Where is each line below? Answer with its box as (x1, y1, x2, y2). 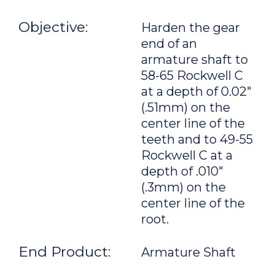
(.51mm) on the (141, 100, 230, 115)
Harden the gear (141, 20, 240, 35)
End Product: (18, 243, 110, 260)
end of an (141, 36, 197, 51)
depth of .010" (141, 164, 223, 179)
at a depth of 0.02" (141, 84, 252, 99)
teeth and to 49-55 (141, 132, 253, 147)
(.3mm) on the (141, 180, 226, 195)
